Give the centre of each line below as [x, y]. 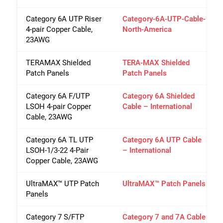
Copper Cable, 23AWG [62, 161]
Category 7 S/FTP [55, 217]
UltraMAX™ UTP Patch [62, 183]
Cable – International [157, 106]
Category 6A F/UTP [58, 96]
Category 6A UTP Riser [64, 19]
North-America [147, 29]
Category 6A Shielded [159, 96]
